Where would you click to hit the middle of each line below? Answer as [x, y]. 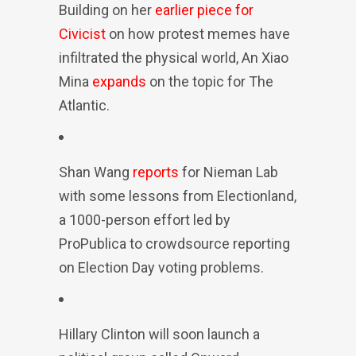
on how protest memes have [198, 34]
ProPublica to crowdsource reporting [174, 244]
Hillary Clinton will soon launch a [159, 334]
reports [156, 172]
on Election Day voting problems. [161, 267]
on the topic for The [210, 81]
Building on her [107, 10]
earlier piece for [204, 10]
